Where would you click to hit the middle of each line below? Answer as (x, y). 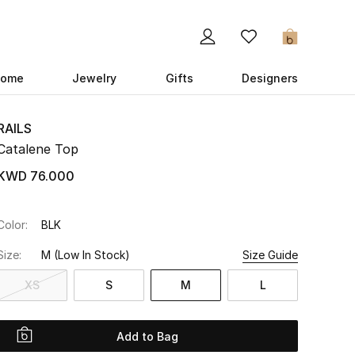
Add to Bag (147, 336)
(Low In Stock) (92, 255)
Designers (269, 78)
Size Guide (270, 255)
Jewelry (95, 78)
